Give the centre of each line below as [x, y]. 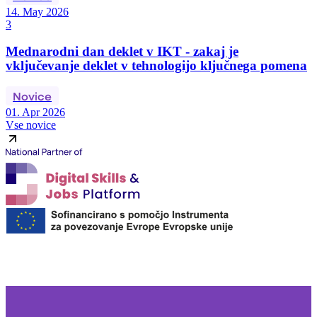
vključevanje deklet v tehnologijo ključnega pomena [156, 65]
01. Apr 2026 [35, 112]
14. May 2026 [37, 12]
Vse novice [31, 125]
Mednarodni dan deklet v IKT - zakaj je [122, 51]
